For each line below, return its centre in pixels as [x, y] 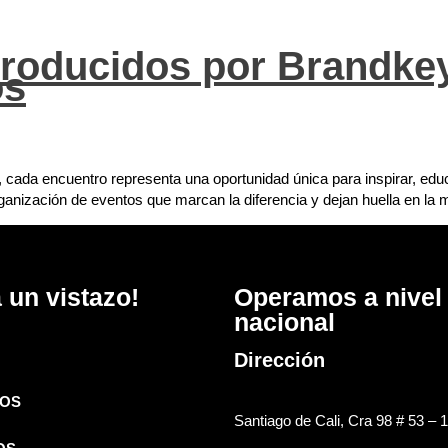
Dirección [279, 359]
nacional [284, 321]
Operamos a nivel [338, 296]
